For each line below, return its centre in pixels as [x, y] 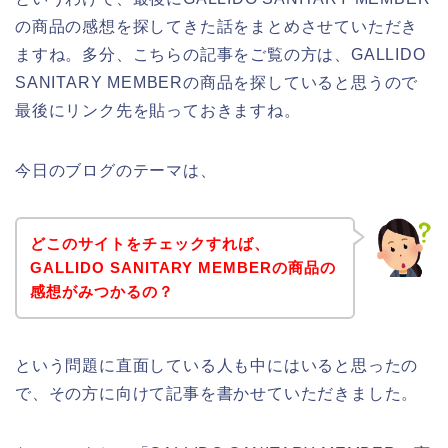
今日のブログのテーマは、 [116, 171]
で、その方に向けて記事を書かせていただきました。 [217, 393]
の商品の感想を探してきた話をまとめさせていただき [217, 27]
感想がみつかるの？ [101, 291]
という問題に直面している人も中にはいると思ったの [217, 365]
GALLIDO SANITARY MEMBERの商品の [182, 267]
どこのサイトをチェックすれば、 [149, 243]
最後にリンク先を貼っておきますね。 [158, 111]
